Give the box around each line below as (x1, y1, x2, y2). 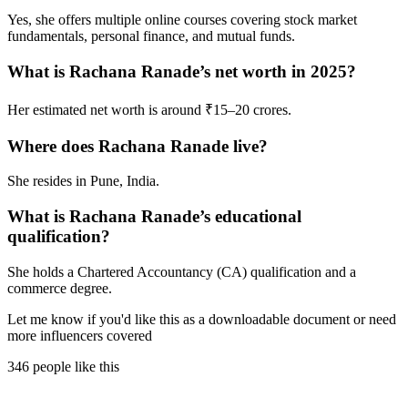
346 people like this (7, 358, 119, 374)
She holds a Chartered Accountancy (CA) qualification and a (7, 263, 356, 280)
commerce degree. (7, 280, 112, 296)
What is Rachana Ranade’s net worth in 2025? (7, 62, 356, 82)
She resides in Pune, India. (7, 173, 159, 189)
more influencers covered (7, 327, 152, 343)
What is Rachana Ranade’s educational (7, 207, 301, 226)
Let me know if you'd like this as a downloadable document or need (7, 311, 396, 327)
